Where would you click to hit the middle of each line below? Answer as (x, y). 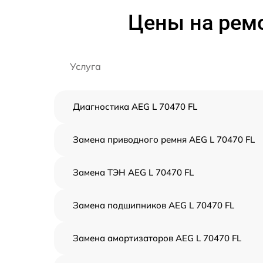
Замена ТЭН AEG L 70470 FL (133, 172)
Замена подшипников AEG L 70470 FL (154, 205)
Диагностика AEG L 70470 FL (135, 107)
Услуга (85, 66)
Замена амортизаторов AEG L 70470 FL (157, 238)
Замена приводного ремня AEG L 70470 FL (164, 139)
